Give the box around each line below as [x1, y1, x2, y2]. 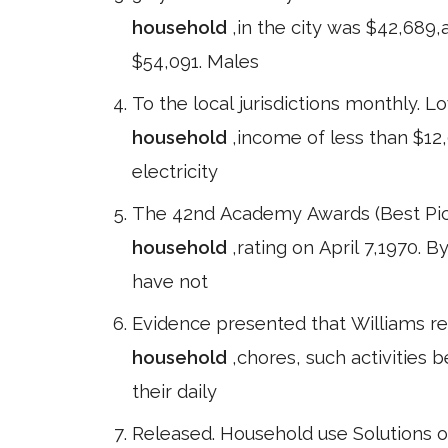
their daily [132, 381, 217, 402]
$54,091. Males [132, 51, 259, 72]
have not [132, 271, 208, 292]
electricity [132, 161, 218, 182]
